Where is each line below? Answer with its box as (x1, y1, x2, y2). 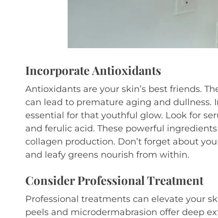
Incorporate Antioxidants (25, 62, 161, 78)
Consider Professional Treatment (25, 172, 203, 188)
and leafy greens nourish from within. (25, 149, 189, 160)
